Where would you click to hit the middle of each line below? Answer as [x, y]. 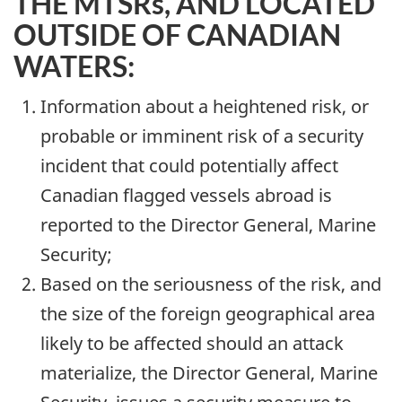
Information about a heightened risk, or [205, 107]
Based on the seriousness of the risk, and [211, 284]
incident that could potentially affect [189, 166]
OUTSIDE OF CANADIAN [177, 34]
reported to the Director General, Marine [208, 225]
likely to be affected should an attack [192, 344]
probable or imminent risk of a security [202, 136]
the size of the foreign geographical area [208, 314]
